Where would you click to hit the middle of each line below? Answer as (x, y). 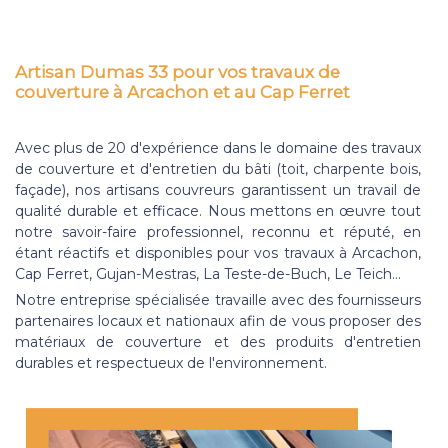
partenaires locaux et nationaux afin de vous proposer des (218, 320)
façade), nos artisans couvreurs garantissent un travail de (218, 189)
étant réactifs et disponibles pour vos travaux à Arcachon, (218, 252)
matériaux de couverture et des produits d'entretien (218, 341)
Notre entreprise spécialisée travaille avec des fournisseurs (218, 299)
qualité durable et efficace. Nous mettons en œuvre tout (218, 210)
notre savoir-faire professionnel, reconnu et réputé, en (218, 231)
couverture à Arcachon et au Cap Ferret (182, 91)
